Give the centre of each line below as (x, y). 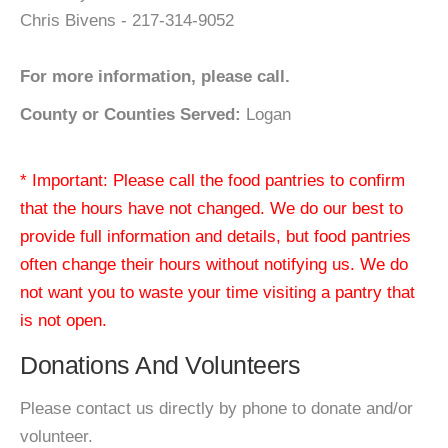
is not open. (63, 320)
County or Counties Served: (130, 114)
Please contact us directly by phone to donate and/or (216, 408)
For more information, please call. (155, 76)
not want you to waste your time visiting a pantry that (217, 292)
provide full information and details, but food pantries (215, 236)
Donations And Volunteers (160, 365)
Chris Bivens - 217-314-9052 (127, 20)
